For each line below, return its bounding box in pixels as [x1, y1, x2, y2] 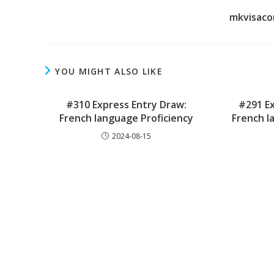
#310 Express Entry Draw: [66, 98, 187, 111]
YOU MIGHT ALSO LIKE [55, 65, 163, 77]
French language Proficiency [59, 111, 194, 125]
